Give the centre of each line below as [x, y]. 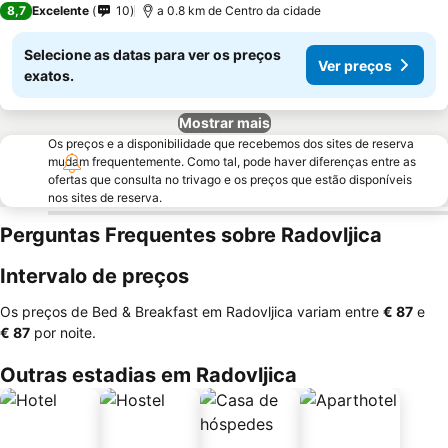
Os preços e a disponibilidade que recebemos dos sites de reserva [231, 143]
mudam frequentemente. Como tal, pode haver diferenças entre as [232, 161]
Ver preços [355, 65]
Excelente [60, 10]
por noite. [63, 332]
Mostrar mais [224, 122]
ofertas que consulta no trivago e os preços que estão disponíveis [230, 179]
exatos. [49, 75]
